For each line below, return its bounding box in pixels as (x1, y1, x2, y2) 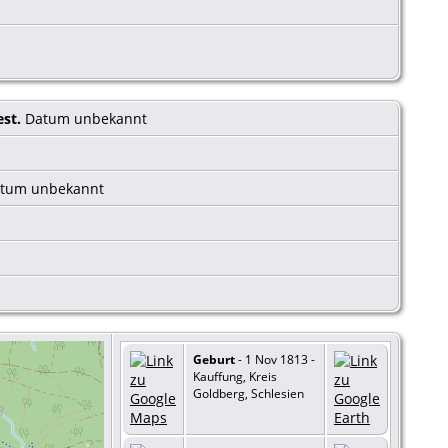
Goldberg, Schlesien (193, 384, 304, 402)
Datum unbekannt (21, 108, 151, 128)
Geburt (193, 350, 235, 368)
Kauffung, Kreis (193, 367, 277, 385)
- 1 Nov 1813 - (235, 350, 315, 368)
